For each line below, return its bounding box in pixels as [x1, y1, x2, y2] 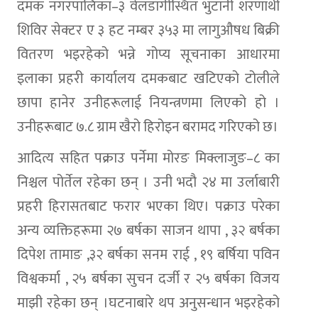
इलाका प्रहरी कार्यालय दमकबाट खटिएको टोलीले [17, 67, 280, 92]
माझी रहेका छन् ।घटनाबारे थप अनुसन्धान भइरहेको [17, 291, 280, 316]
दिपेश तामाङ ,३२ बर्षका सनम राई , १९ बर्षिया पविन [17, 243, 280, 268]
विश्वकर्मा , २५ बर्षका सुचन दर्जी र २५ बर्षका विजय [17, 267, 280, 292]
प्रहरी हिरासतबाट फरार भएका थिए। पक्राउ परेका [17, 194, 280, 219]
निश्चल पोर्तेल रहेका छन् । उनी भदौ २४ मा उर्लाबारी [17, 170, 280, 195]
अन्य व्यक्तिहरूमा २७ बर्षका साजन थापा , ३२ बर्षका [17, 219, 280, 243]
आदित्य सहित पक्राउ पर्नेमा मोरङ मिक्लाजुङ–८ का [17, 146, 280, 171]
